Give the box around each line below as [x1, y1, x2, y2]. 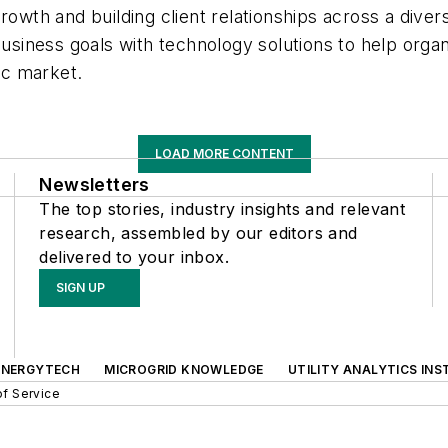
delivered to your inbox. [39, 247, 229, 267]
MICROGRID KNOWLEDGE [104, 362, 264, 377]
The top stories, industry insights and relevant [39, 199, 406, 219]
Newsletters [39, 174, 150, 195]
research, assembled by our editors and [39, 223, 358, 243]
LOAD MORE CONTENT [154, 146, 294, 161]
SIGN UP [56, 280, 106, 295]
